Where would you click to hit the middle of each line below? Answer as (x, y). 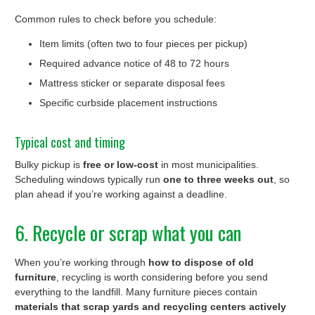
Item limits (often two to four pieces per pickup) (143, 43)
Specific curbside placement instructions (128, 102)
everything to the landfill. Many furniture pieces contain (136, 291)
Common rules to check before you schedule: (116, 19)
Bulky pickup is (49, 164)
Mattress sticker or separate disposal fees (132, 83)
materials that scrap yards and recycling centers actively (150, 306)
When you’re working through (82, 262)
